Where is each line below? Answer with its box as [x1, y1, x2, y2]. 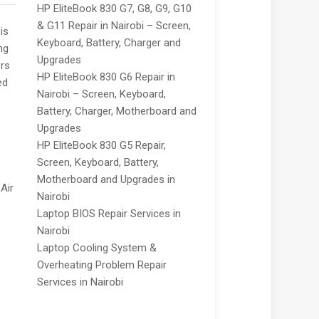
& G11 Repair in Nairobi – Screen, [36, 19, 191, 33]
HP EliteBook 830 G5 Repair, [36, 139, 166, 152]
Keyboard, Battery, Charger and [36, 36, 181, 50]
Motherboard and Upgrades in [36, 173, 175, 187]
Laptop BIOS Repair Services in [36, 207, 181, 221]
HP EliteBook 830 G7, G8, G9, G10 [36, 2, 192, 16]
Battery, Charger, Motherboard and [36, 105, 197, 118]
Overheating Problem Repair [36, 258, 167, 272]
